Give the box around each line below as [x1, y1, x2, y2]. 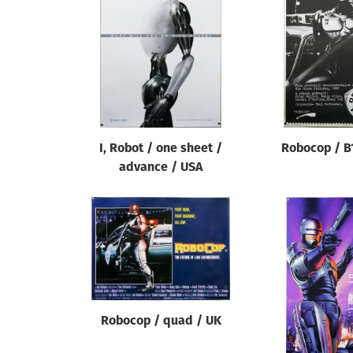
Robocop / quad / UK [100, 315, 221, 329]
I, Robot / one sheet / [99, 143, 222, 155]
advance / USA [119, 162, 203, 174]
